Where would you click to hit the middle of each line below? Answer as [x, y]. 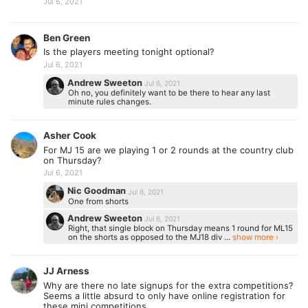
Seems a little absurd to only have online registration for [164, 295]
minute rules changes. [109, 102]
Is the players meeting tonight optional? [129, 52]
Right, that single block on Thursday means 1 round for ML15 [180, 229]
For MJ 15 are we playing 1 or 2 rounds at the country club [168, 150]
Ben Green [67, 37]
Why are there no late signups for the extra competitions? [168, 285]
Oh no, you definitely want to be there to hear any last [169, 93]
